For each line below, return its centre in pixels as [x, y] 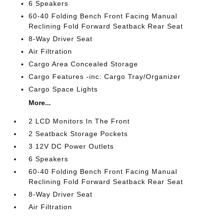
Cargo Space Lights [63, 89]
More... [40, 103]
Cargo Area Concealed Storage [84, 64]
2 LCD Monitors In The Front [79, 121]
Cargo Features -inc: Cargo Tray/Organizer [105, 77]
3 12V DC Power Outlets [71, 146]
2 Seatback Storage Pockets [78, 134]
